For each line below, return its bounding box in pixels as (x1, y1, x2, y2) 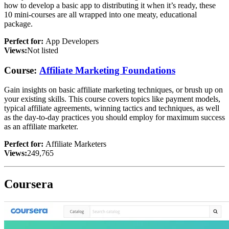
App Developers (45, 36, 99, 45)
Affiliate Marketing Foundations (39, 64, 175, 76)
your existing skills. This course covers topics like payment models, (4, 95, 220, 104)
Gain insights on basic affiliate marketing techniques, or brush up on (4, 85, 223, 95)
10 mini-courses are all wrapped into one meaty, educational (4, 10, 197, 19)
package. (4, 19, 33, 28)
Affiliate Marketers (45, 140, 106, 149)
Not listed (27, 45, 58, 55)
